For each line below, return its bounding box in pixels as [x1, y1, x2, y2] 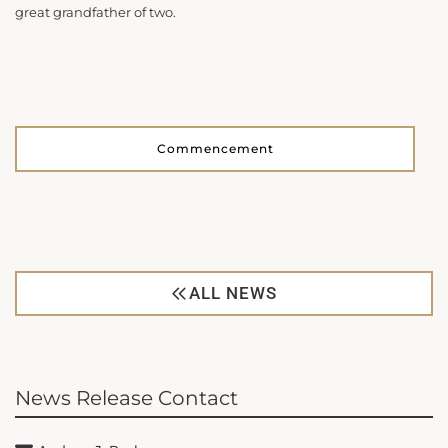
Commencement [156, 141, 274, 157]
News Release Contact [15, 385, 238, 410]
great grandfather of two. [15, 4, 176, 20]
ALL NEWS [189, 282, 277, 303]
